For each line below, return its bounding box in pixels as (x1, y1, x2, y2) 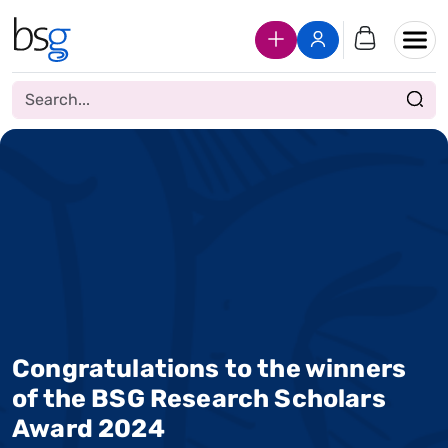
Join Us (283, 29, 345, 48)
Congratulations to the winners (12, 353, 407, 383)
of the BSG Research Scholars (12, 383, 386, 413)
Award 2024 (12, 413, 165, 443)
